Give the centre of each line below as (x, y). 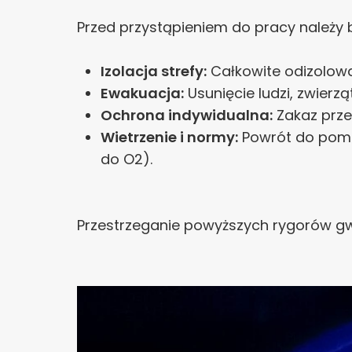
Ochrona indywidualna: (187, 115)
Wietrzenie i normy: (169, 137)
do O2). (126, 159)
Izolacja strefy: (154, 71)
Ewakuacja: (142, 93)
